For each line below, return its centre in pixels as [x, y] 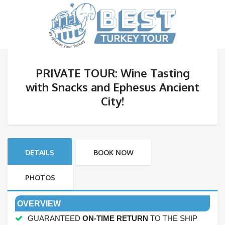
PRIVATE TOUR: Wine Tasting [113, 73]
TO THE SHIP [173, 218]
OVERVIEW [39, 204]
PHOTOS [40, 178]
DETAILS [40, 153]
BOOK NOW [114, 153]
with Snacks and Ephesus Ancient [113, 87]
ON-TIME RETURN [115, 218]
